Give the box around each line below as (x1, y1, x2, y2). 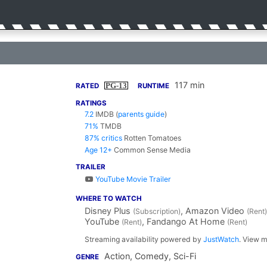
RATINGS (76, 99, 107, 107)
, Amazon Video (181, 206, 247, 216)
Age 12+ (85, 145, 112, 154)
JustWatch (203, 235, 239, 244)
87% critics (85, 133, 122, 142)
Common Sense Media (114, 145, 191, 154)
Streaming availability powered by (85, 235, 203, 244)
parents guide (118, 110, 164, 119)
